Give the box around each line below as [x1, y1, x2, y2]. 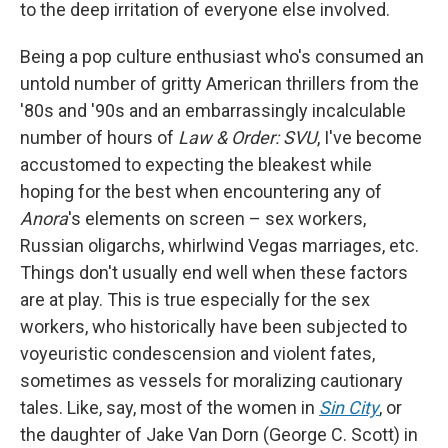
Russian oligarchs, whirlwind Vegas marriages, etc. [20, 235, 419, 256]
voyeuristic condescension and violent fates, [20, 343, 375, 364]
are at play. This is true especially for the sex [20, 289, 370, 310]
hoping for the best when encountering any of [20, 181, 382, 202]
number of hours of [20, 127, 178, 148]
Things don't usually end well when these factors [20, 262, 408, 283]
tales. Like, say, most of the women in [20, 397, 319, 418]
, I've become [317, 127, 422, 148]
